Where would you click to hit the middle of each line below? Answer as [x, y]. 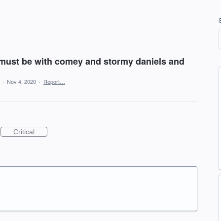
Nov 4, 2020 [21, 81]
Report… [54, 81]
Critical [24, 132]
